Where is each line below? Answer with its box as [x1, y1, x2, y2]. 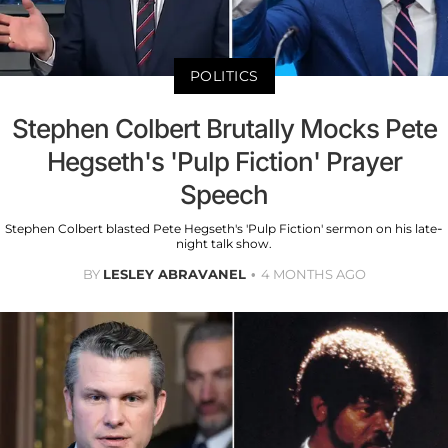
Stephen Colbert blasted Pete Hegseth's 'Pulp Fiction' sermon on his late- [5, 221, 443, 237]
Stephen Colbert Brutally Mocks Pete [11, 113, 437, 145]
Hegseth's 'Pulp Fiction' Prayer [46, 146, 402, 178]
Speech [180, 179, 268, 211]
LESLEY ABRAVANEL [102, 266, 246, 283]
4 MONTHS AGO [260, 266, 366, 283]
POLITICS [189, 67, 259, 86]
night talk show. [176, 236, 272, 252]
